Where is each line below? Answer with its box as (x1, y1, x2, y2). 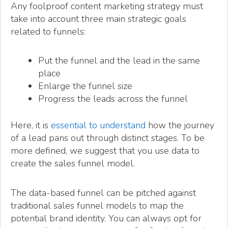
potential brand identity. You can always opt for (11, 212, 202, 224)
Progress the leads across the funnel (38, 93, 188, 105)
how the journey (146, 119, 214, 132)
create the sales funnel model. (11, 157, 135, 170)
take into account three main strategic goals (11, 12, 186, 25)
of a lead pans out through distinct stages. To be (11, 132, 205, 145)
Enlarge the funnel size (38, 80, 132, 93)
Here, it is (11, 119, 51, 132)
